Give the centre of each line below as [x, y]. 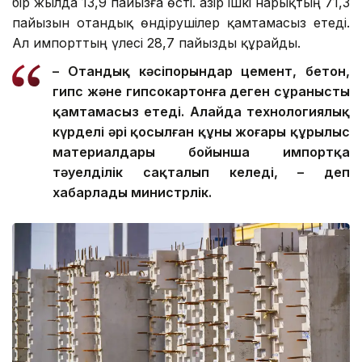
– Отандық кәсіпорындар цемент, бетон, [201, 71]
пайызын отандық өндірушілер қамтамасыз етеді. [181, 22]
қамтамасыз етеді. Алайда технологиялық [201, 111]
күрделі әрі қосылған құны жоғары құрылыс [201, 131]
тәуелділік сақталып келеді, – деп [201, 172]
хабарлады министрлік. [132, 192]
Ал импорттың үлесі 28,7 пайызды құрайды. [156, 42]
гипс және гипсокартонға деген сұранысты [201, 91]
